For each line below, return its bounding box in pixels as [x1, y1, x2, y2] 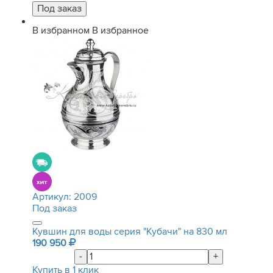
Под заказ [32, 202, 77, 214]
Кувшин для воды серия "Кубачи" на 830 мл [32, 225, 227, 238]
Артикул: [32, 191, 74, 203]
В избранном [32, 24, 90, 37]
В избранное [92, 24, 149, 37]
